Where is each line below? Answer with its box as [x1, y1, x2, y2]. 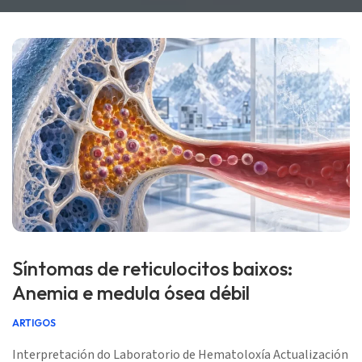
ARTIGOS [12, 317, 56, 329]
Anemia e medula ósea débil [12, 280, 250, 305]
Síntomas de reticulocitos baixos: [12, 256, 293, 280]
